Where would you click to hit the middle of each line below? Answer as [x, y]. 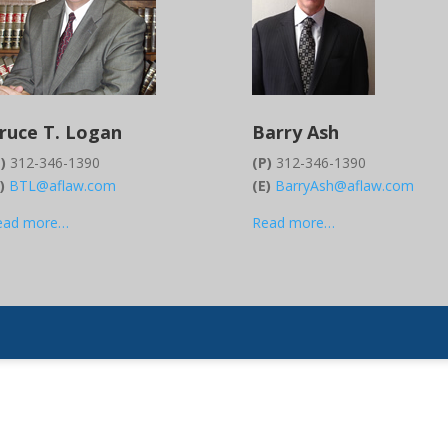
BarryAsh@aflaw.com [344, 185]
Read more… [293, 222]
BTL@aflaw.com [62, 185]
